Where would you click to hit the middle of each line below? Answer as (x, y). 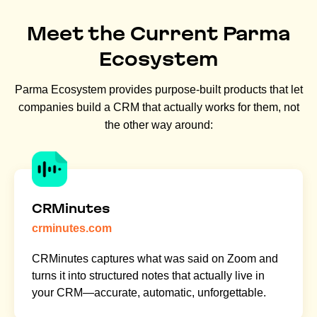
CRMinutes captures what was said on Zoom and (155, 259)
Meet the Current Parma (158, 34)
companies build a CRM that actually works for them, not (158, 108)
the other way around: (158, 125)
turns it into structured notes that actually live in (148, 276)
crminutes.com (72, 229)
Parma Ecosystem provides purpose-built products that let (158, 90)
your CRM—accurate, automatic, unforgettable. (149, 293)
